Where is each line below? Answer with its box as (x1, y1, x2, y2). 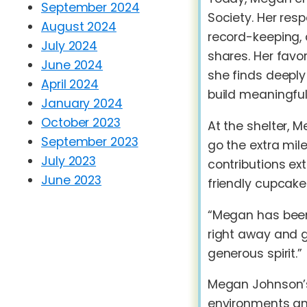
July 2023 (41, 153, 97, 170)
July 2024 (41, 38, 98, 55)
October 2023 (41, 114, 121, 132)
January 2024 (41, 95, 123, 112)
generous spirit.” (207, 245, 303, 262)
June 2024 (41, 57, 103, 74)
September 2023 (41, 134, 138, 151)
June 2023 (41, 172, 102, 189)
